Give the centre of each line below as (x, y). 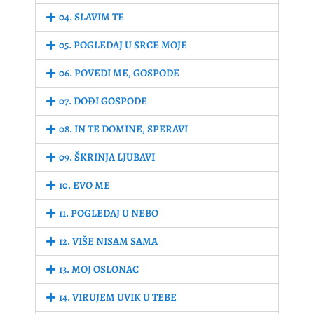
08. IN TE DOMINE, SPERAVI (123, 129)
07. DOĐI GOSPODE (103, 101)
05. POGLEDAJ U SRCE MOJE (123, 45)
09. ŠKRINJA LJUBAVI (107, 157)
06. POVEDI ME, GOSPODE (119, 73)
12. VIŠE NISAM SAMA (108, 241)
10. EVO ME (84, 185)
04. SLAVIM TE (91, 17)
